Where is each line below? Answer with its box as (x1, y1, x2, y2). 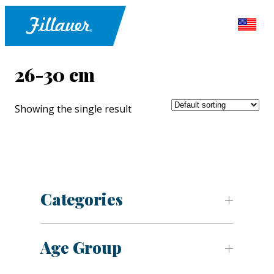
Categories (40, 188, 123, 210)
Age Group (40, 237, 122, 259)
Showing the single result (15, 102, 131, 116)
